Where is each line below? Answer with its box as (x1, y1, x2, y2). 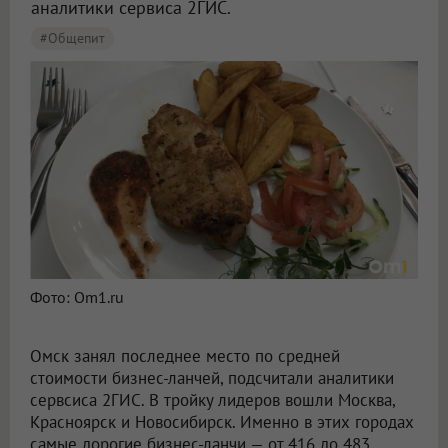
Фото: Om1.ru (30, 287, 124, 308)
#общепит (40, 29, 105, 47)
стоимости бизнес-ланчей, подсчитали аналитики (30, 367, 394, 390)
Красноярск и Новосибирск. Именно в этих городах (30, 411, 414, 434)
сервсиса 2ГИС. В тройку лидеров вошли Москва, (30, 389, 395, 412)
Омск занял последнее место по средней (30, 345, 340, 368)
